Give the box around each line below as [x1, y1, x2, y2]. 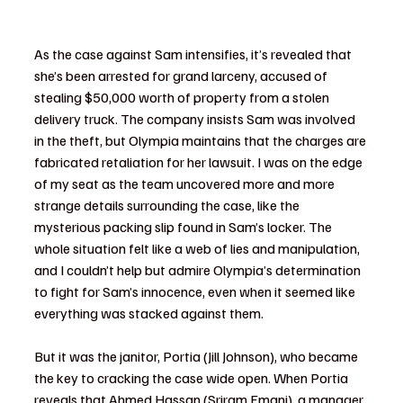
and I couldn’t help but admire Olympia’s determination [34, 261, 363, 280]
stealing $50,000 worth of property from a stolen [34, 88, 332, 107]
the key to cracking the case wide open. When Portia [34, 369, 351, 388]
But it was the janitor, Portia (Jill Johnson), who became [34, 347, 361, 366]
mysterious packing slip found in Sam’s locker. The [34, 218, 335, 237]
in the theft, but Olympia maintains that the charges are [34, 131, 369, 150]
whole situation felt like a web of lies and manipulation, [34, 239, 363, 258]
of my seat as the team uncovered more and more [34, 175, 337, 193]
